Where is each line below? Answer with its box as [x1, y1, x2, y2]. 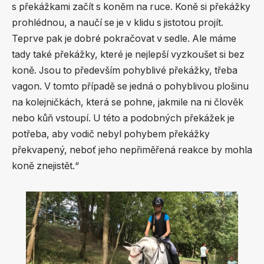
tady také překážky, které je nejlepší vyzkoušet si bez [12, 49, 245, 61]
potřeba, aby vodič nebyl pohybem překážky [12, 128, 210, 140]
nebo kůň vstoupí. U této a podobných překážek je [12, 113, 235, 124]
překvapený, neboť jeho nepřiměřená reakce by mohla [12, 144, 252, 156]
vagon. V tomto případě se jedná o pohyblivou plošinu [12, 81, 249, 93]
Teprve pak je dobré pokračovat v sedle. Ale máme [12, 33, 236, 45]
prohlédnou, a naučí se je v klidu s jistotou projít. [12, 17, 223, 29]
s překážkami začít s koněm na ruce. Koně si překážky [12, 1, 250, 13]
